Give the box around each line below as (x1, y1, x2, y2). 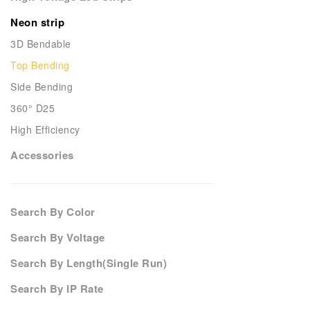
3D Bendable (10, 37, 71, 51)
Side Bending (10, 80, 73, 93)
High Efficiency (10, 122, 80, 136)
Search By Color (10, 204, 95, 219)
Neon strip (10, 15, 64, 30)
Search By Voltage (10, 230, 105, 245)
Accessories (10, 147, 74, 163)
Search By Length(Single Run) (10, 255, 167, 271)
